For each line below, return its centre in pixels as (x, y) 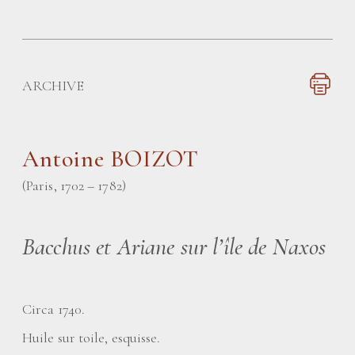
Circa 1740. (53, 309)
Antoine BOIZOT (111, 159)
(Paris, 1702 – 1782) (74, 185)
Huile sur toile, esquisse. (92, 338)
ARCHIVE (53, 86)
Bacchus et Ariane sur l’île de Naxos (174, 247)
